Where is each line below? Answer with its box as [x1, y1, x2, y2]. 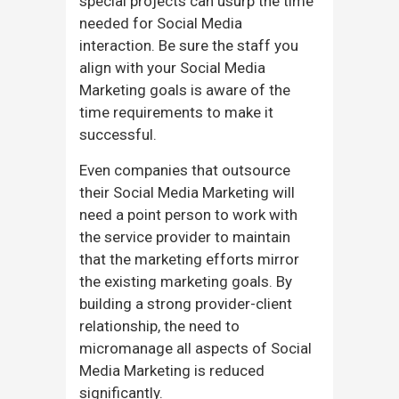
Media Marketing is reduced [79, 361, 265, 379]
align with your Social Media [79, 58, 265, 77]
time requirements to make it [79, 102, 273, 121]
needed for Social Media [79, 13, 242, 32]
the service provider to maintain [79, 227, 290, 246]
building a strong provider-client [79, 294, 292, 313]
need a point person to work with [79, 205, 297, 224]
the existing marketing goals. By [79, 272, 292, 290]
